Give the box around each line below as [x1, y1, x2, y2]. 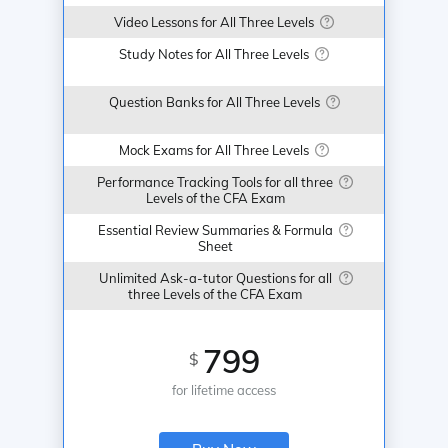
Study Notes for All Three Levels [119, 45, 309, 62]
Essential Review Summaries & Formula [97, 221, 333, 238]
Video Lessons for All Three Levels [114, 13, 314, 30]
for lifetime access [172, 381, 276, 398]
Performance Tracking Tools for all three [97, 173, 333, 190]
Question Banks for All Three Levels [108, 93, 320, 110]
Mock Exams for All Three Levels [119, 141, 309, 158]
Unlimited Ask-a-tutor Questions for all [98, 269, 332, 286]
